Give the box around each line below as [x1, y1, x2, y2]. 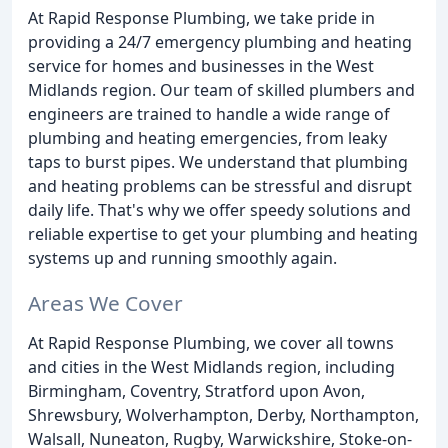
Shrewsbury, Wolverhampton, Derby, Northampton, [28, 404, 419, 427]
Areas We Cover [28, 289, 183, 318]
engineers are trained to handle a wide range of [28, 103, 390, 126]
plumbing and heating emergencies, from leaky [28, 127, 387, 150]
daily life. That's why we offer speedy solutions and [28, 199, 411, 222]
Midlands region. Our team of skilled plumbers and [28, 79, 415, 102]
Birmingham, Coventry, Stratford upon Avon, [28, 380, 365, 403]
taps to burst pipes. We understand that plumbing [28, 151, 408, 174]
